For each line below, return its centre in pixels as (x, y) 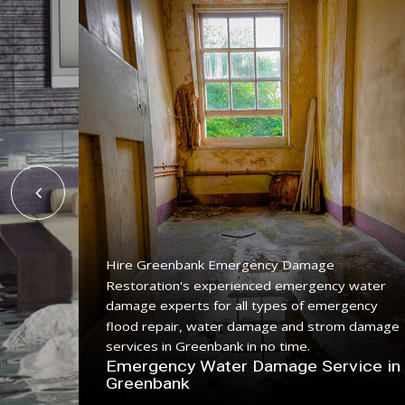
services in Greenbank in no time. (208, 346)
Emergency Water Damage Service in (253, 366)
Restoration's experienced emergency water (246, 285)
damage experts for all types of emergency (242, 306)
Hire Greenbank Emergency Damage (220, 265)
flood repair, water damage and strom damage (253, 326)
